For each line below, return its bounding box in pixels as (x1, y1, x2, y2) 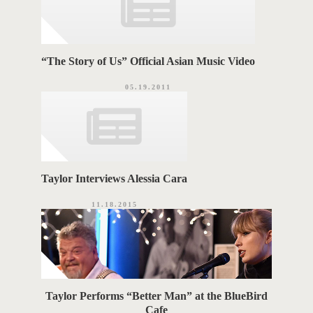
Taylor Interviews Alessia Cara (41, 173, 188, 185)
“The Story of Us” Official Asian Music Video (41, 55, 256, 68)
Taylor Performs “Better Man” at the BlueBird (45, 290, 268, 303)
